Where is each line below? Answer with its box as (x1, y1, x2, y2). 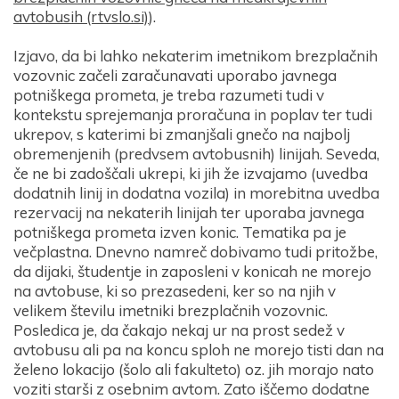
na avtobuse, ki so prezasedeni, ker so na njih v (13, 281, 336, 301)
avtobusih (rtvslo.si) (13, 7, 149, 27)
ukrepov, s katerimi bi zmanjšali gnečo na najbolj (13, 125, 350, 144)
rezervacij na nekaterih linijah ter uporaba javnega (13, 203, 364, 223)
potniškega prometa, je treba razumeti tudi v (13, 85, 324, 105)
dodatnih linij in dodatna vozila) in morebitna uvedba (13, 183, 379, 203)
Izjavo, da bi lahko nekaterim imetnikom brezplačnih (13, 46, 378, 66)
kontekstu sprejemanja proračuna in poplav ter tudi (13, 105, 372, 125)
